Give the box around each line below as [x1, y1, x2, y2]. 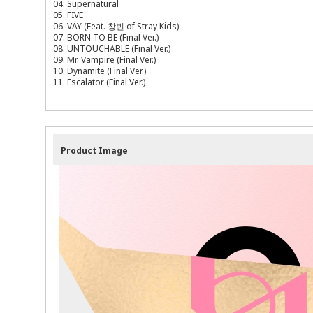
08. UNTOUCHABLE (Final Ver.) [53, 42, 171, 54]
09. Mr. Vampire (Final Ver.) [53, 53, 156, 66]
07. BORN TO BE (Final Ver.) [53, 31, 159, 43]
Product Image [61, 144, 129, 156]
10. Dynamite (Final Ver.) [53, 64, 147, 77]
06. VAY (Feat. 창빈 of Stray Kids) [53, 20, 180, 32]
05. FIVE [53, 8, 84, 21]
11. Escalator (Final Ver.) [53, 75, 146, 88]
